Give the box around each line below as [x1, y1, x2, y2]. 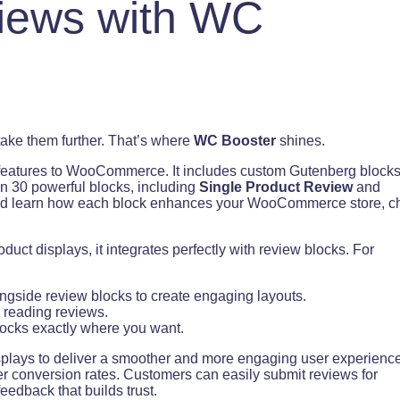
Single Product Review [199, 179, 353, 195]
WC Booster [194, 132, 276, 148]
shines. [276, 132, 325, 148]
